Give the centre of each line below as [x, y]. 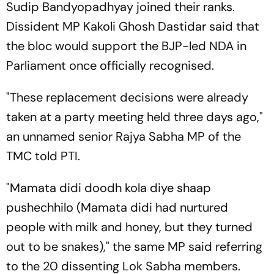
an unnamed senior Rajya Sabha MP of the [124, 136]
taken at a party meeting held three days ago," [135, 117]
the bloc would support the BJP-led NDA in [126, 46]
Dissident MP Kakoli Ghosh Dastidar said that [133, 26]
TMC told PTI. [43, 156]
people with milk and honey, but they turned [129, 227]
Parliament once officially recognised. [110, 65]
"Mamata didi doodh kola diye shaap [109, 188]
